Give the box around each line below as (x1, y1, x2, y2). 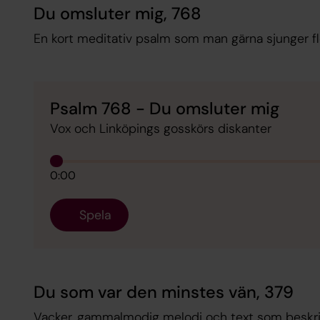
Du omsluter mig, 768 (33, 2, 201, 24)
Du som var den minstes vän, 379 (33, 281, 294, 303)
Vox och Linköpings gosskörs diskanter (50, 119, 272, 137)
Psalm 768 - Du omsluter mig (50, 97, 280, 119)
